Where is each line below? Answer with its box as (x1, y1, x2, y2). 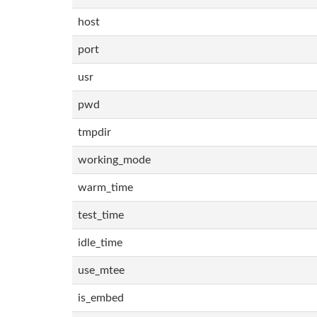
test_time (78, 209, 124, 221)
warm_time (78, 182, 133, 193)
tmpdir (78, 127, 111, 138)
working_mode (78, 154, 151, 166)
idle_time (78, 237, 122, 248)
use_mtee (78, 265, 125, 276)
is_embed (78, 292, 124, 304)
